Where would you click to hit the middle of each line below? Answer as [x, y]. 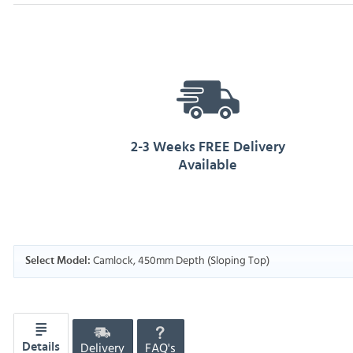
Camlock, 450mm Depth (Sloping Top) [180, 260]
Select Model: [58, 261]
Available [208, 165]
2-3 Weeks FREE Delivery [208, 147]
